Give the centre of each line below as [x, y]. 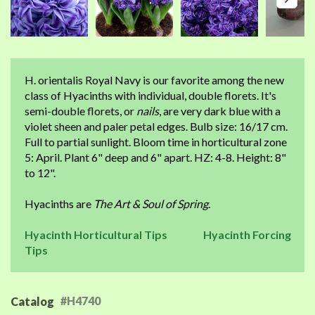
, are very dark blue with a [220, 111]
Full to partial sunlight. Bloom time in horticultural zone [156, 142]
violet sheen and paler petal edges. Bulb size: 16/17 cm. [156, 126]
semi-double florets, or [81, 111]
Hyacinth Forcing [247, 234]
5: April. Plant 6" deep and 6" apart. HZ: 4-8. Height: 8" [155, 157]
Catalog [32, 301]
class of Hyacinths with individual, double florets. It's [150, 95]
